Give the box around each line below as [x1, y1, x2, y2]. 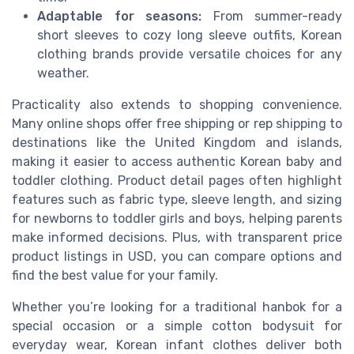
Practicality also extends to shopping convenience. [12, 97, 342, 113]
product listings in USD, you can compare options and [12, 249, 342, 265]
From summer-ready [201, 9, 342, 24]
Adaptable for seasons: [37, 9, 201, 24]
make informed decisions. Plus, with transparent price [12, 230, 342, 246]
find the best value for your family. [12, 268, 218, 284]
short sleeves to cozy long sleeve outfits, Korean [37, 28, 342, 43]
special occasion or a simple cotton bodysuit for [12, 318, 342, 334]
